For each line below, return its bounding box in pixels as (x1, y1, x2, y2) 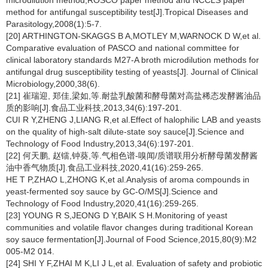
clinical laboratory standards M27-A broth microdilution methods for (6, 55, 259, 65)
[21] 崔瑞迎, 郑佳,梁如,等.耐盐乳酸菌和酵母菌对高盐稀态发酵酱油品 (6, 91, 261, 100)
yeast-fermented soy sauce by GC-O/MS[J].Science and (6, 187, 218, 196)
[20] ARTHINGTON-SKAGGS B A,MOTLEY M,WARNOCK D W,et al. (6, 31, 261, 41)
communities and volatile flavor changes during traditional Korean (6, 223, 253, 232)
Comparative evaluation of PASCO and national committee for (6, 43, 239, 53)
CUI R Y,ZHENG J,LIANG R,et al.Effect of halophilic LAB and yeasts (6, 115, 261, 124)
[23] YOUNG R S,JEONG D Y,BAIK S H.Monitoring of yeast (6, 211, 227, 220)
